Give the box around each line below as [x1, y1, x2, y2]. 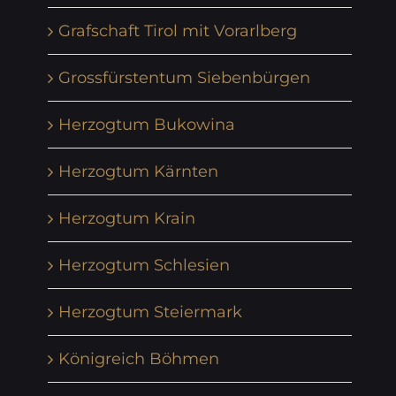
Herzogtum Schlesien [58, 255, 230, 275]
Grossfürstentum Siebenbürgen [58, 67, 310, 88]
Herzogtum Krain [58, 208, 195, 228]
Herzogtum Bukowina [58, 114, 235, 134]
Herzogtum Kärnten [58, 161, 218, 181]
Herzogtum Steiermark [58, 301, 242, 322]
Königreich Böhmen [58, 348, 219, 369]
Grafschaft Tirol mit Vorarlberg [58, 20, 297, 41]
